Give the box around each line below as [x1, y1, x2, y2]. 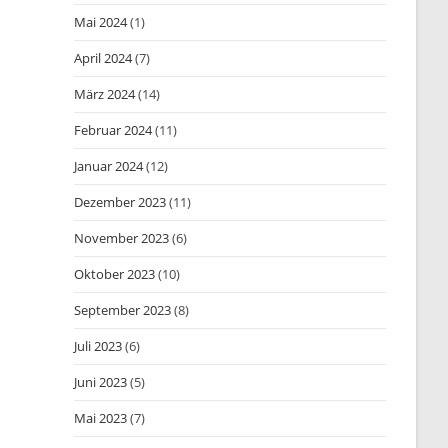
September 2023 [74, 301, 172, 319]
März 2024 [74, 85, 136, 103]
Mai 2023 [74, 409, 128, 427]
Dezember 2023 [74, 193, 167, 211]
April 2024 [74, 49, 133, 67]
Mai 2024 [74, 13, 128, 31]
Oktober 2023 [74, 265, 156, 283]
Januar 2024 [74, 157, 144, 175]
